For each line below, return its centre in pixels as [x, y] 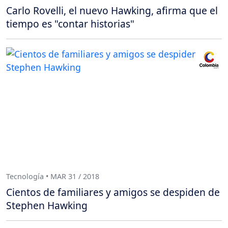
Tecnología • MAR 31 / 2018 [53, 176]
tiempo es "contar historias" [70, 24]
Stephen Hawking [47, 206]
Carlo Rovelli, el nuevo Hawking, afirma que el [112, 11]
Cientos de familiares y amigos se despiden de [113, 192]
